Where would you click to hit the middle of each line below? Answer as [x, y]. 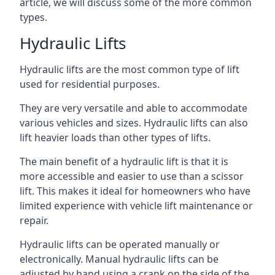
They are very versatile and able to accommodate [134, 108]
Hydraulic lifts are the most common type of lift [130, 69]
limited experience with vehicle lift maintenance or [136, 206]
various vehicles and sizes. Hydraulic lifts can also [134, 123]
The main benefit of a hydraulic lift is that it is [124, 161]
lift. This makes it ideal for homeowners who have [135, 191]
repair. [34, 220]
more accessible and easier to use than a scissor [132, 176]
